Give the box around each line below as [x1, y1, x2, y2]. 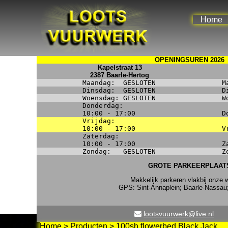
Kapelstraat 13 [97, 64, 142, 71]
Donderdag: [82, 102, 123, 109]
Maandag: [82, 79, 123, 87]
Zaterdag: [82, 132, 119, 140]
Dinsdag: [82, 87, 123, 94]
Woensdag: [82, 94, 123, 102]
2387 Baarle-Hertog [90, 71, 149, 79]
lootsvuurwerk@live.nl [144, 210, 214, 218]
